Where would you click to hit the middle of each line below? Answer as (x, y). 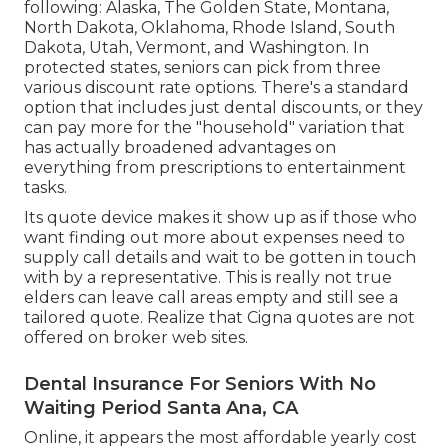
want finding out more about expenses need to (214, 237)
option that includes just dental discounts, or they (223, 107)
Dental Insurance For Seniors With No (200, 383)
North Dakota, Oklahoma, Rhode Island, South (209, 27)
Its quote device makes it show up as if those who (220, 217)
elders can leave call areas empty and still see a (211, 297)
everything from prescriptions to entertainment (215, 167)
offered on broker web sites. (136, 337)
